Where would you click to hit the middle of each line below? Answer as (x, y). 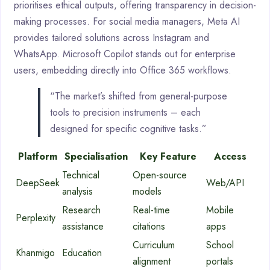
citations (149, 227)
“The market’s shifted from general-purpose (139, 96)
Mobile (220, 210)
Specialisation (96, 157)
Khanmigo (35, 253)
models (147, 192)
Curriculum (154, 245)
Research (81, 210)
